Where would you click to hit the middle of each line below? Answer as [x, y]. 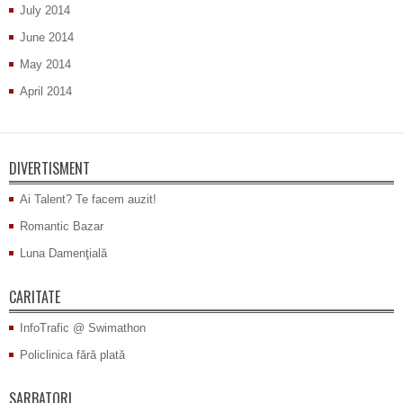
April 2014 [46, 92]
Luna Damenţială [63, 254]
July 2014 [45, 11]
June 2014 [47, 38]
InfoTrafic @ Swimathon [83, 328]
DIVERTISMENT [49, 169]
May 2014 [45, 65]
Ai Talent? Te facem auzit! [88, 200]
